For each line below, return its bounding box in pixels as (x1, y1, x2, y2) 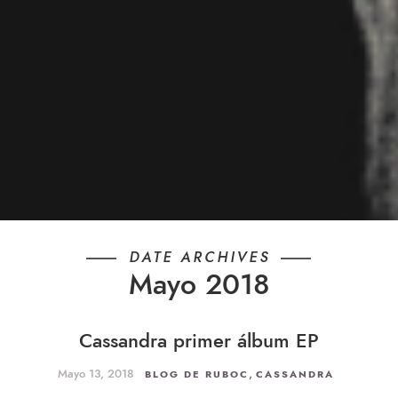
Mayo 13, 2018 (57, 365, 138, 382)
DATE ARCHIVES (128, 247, 270, 267)
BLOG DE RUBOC (144, 367, 249, 381)
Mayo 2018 (128, 264, 270, 304)
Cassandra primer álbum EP (79, 326, 319, 354)
